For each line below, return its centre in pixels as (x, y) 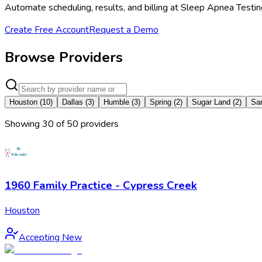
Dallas (73, 102)
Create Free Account (47, 30)
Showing (23, 124)
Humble (116, 102)
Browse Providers (64, 57)
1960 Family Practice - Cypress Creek (101, 186)
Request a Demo (124, 30)
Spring (161, 102)
